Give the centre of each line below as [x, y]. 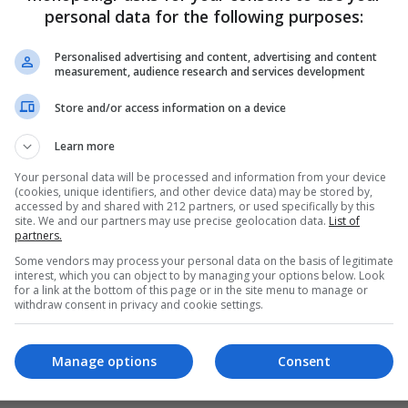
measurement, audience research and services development [210, 71]
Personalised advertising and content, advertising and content [216, 56]
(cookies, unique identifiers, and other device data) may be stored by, [194, 191]
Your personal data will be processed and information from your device [200, 177]
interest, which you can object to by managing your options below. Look [199, 275]
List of [344, 220]
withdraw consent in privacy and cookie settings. [139, 304]
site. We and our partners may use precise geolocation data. [172, 220]
